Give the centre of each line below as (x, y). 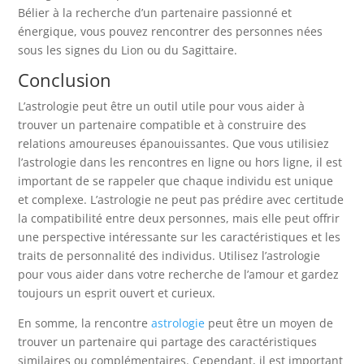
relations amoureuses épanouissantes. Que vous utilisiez (174, 143)
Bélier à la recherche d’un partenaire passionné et (155, 12)
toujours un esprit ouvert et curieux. (117, 292)
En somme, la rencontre (85, 323)
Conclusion (65, 79)
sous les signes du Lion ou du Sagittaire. (128, 50)
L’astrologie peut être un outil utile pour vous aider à (162, 106)
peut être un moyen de (269, 323)
